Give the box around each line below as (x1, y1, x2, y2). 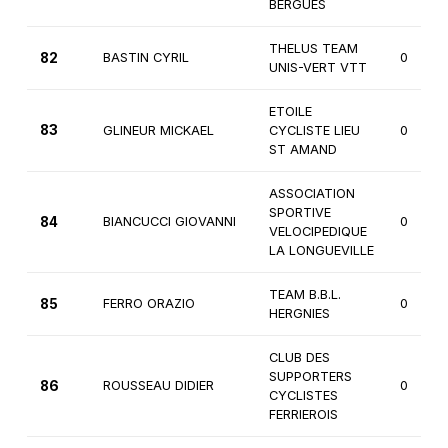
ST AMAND (268, 142, 337, 158)
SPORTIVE (268, 205, 331, 221)
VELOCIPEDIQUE (268, 224, 367, 240)
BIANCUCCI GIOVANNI (102, 214, 236, 230)
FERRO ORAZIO (102, 296, 195, 312)
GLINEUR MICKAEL (102, 123, 214, 139)
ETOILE (268, 104, 312, 120)
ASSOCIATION (268, 186, 355, 202)
